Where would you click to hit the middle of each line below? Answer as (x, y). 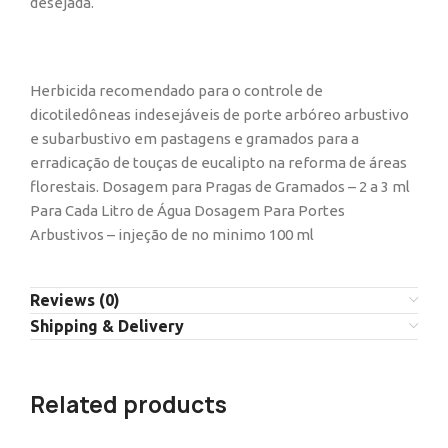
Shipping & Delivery (107, 326)
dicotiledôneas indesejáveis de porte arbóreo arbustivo (219, 114)
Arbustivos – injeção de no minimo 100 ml (172, 234)
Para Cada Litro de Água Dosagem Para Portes (187, 210)
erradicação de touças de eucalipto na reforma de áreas (218, 162)
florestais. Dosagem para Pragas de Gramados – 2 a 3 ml (220, 186)
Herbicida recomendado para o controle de (176, 90)
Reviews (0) (75, 300)
